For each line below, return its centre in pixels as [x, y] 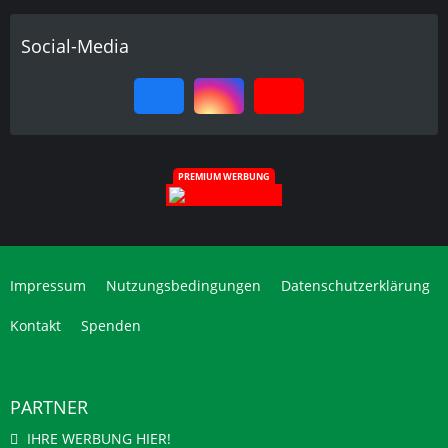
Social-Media [75, 46]
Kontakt [35, 325]
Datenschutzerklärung [355, 285]
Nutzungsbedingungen [183, 285]
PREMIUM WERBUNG [224, 176]
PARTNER [49, 407]
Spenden [111, 325]
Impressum [48, 285]
